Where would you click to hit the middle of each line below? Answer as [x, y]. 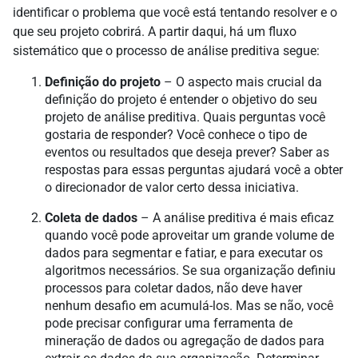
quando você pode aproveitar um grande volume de [189, 236]
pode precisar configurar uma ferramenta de [169, 324]
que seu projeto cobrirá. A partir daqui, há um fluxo [155, 32]
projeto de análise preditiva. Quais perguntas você [185, 117]
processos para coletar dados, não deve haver [173, 288]
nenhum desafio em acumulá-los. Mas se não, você [189, 306]
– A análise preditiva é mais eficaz [236, 218]
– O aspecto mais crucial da [241, 82]
